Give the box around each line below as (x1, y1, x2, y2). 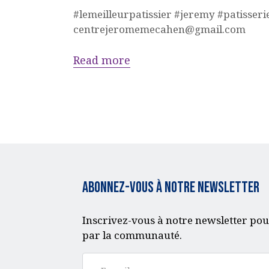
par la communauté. (82, 228, 184, 243)
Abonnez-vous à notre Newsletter (82, 178, 259, 197)
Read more (73, 52, 130, 67)
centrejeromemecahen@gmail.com (73, 22, 246, 36)
